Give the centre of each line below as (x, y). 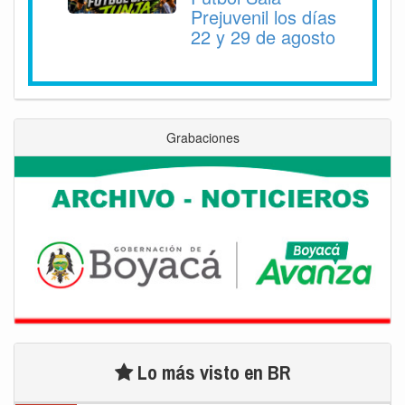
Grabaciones (202, 137)
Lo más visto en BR (212, 372)
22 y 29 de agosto (263, 36)
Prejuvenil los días (264, 16)
